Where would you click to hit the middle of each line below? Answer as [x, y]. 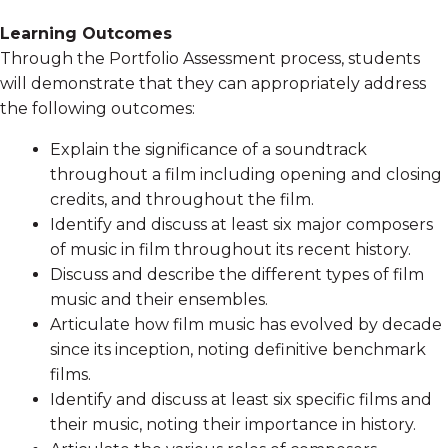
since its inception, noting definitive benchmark [238, 350]
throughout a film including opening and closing [246, 175]
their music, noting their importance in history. [233, 425]
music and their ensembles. [159, 300]
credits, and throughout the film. [182, 200]
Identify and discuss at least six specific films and [241, 400]
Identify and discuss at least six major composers [241, 225]
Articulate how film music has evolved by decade [246, 325]
